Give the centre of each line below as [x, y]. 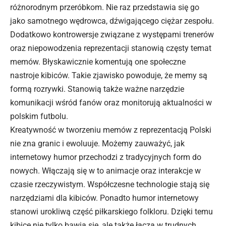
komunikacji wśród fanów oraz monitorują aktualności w [111, 103]
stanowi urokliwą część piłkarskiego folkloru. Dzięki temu [111, 212]
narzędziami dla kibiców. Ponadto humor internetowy [104, 198]
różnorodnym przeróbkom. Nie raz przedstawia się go [105, 8]
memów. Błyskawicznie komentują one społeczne [98, 62]
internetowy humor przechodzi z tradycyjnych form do [106, 157]
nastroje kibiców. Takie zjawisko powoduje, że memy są [109, 76]
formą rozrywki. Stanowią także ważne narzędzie [97, 89]
